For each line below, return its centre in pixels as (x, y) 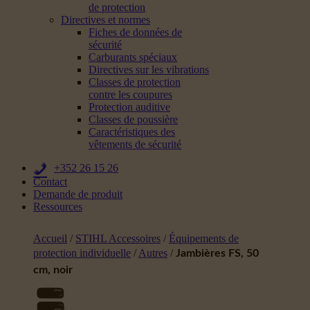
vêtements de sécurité (135, 144)
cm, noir (53, 270)
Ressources (58, 207)
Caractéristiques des (132, 132)
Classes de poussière (133, 119)
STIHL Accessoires (118, 238)
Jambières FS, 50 (217, 253)
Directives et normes (106, 20)
